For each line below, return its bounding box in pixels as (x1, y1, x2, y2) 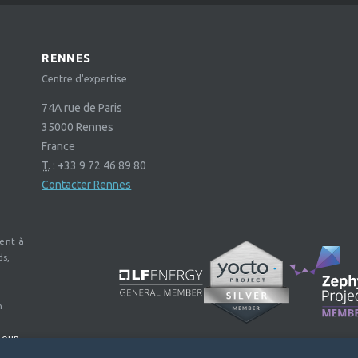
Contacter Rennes (42, 178, 132, 192)
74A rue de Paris (42, 101, 123, 115)
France (42, 140, 76, 153)
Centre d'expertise (42, 73, 128, 85)
